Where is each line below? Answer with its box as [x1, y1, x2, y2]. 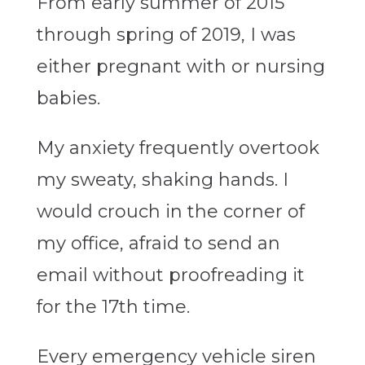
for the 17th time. [36, 296, 190, 319]
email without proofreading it [36, 264, 305, 287]
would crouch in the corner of [36, 200, 305, 223]
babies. [36, 87, 100, 110]
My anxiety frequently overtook [36, 137, 319, 160]
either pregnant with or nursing [36, 55, 325, 78]
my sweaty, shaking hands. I [36, 169, 288, 191]
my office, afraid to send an [36, 232, 280, 255]
